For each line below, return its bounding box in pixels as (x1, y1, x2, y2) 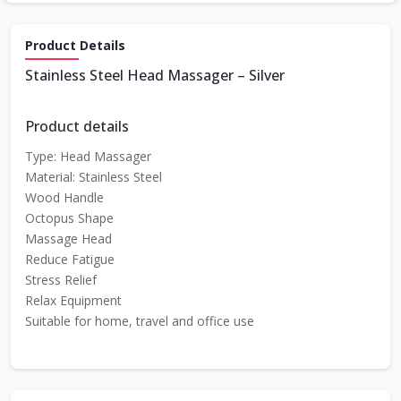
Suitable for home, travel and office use (25, 312, 254, 329)
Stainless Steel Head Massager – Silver (25, 65, 285, 85)
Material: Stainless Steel (25, 168, 162, 185)
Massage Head (25, 230, 112, 247)
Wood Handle (25, 189, 104, 206)
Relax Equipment (25, 292, 122, 309)
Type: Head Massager (25, 148, 151, 165)
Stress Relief (25, 271, 97, 288)
